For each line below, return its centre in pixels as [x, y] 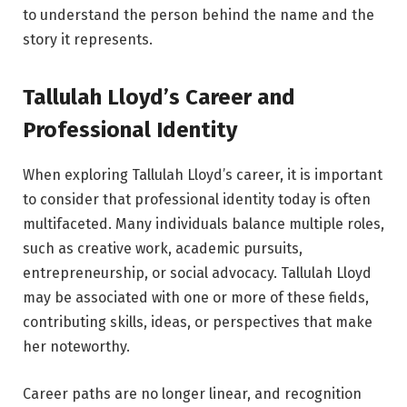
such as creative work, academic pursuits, [163, 249]
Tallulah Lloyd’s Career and [159, 98]
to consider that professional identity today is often [197, 200]
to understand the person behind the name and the [199, 15]
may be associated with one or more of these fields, [196, 298]
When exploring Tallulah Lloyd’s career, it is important [203, 175]
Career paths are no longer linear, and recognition [192, 393]
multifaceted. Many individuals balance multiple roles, [203, 224]
